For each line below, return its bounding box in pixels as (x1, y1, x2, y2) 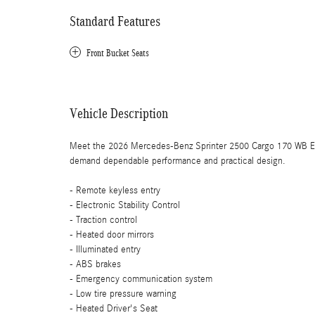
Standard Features (70, 13, 160, 29)
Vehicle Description (70, 105, 168, 121)
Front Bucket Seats (86, 47, 149, 58)
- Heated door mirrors (70, 229, 154, 240)
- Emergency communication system (70, 273, 212, 285)
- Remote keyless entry (70, 184, 160, 196)
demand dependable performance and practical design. (70, 155, 285, 167)
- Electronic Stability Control (70, 199, 180, 211)
